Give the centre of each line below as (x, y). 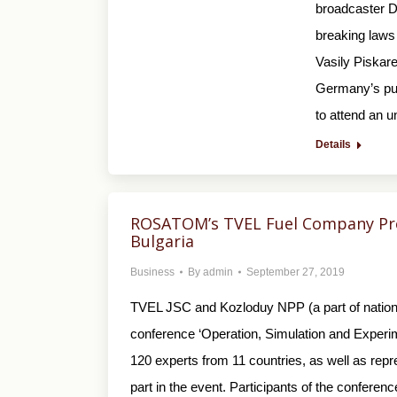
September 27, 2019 (296, 272)
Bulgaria (162, 241)
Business (152, 272)
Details (333, 144)
